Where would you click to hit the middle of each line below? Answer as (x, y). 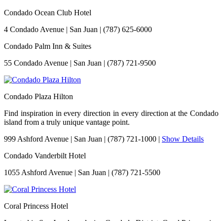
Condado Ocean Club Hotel (48, 12)
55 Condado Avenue (36, 63)
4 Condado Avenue (34, 29)
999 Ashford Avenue (36, 139)
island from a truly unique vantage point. (67, 122)
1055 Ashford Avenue (38, 172)
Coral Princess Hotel (36, 206)
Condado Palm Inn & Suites (48, 46)
